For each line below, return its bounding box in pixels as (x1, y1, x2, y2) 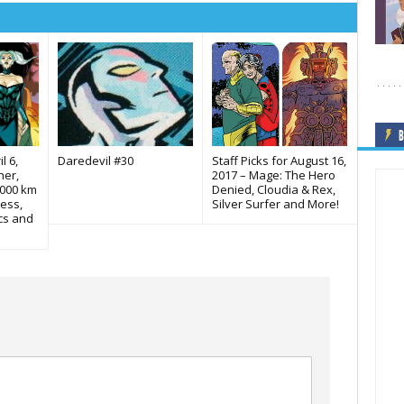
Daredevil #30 (58, 152, 133, 169)
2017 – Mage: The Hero (212, 167, 335, 183)
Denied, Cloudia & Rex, (212, 181, 335, 197)
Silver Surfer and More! (212, 196, 339, 212)
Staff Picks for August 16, (212, 152, 346, 169)
